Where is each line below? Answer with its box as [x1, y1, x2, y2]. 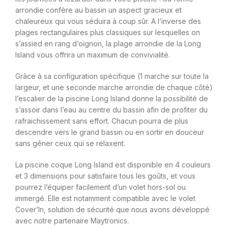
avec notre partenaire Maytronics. [15, 216, 129, 225]
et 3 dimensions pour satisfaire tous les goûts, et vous [15, 172, 195, 181]
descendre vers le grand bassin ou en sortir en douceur [15, 128, 204, 137]
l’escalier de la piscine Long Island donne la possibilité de [15, 94, 208, 103]
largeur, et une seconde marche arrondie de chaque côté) [15, 83, 213, 92]
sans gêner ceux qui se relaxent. [15, 139, 125, 148]
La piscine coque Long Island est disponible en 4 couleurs [15, 160, 211, 169]
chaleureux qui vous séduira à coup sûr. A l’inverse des [15, 17, 201, 26]
